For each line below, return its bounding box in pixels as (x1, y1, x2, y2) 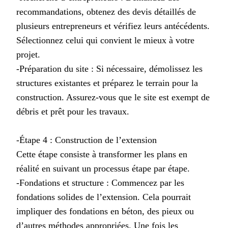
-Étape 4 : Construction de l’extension (16, 134, 157, 145)
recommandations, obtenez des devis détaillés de (16, 6, 196, 17)
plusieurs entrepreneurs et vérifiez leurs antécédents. (16, 20, 210, 31)
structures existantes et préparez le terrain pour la (16, 77, 198, 88)
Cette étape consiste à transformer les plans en (16, 149, 187, 159)
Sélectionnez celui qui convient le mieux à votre (16, 35, 194, 45)
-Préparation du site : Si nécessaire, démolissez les (16, 63, 203, 74)
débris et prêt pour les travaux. (16, 106, 129, 117)
